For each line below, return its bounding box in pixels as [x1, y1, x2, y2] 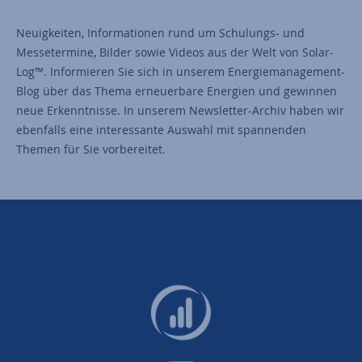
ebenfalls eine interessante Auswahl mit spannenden [16, 121, 306, 137]
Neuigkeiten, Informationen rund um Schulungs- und [16, 24, 305, 40]
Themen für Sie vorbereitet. [16, 141, 166, 157]
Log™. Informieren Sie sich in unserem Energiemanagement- [16, 63, 345, 79]
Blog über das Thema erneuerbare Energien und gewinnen [16, 82, 337, 99]
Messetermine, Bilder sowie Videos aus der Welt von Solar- [16, 44, 334, 60]
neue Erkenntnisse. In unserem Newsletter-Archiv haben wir [16, 102, 344, 118]
